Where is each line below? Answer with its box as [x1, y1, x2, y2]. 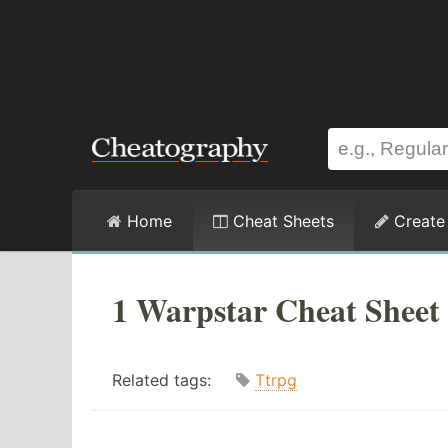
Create [389, 211, 445, 231]
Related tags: [112, 370, 236, 391]
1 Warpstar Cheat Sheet [112, 286, 440, 333]
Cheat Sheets [228, 211, 334, 231]
